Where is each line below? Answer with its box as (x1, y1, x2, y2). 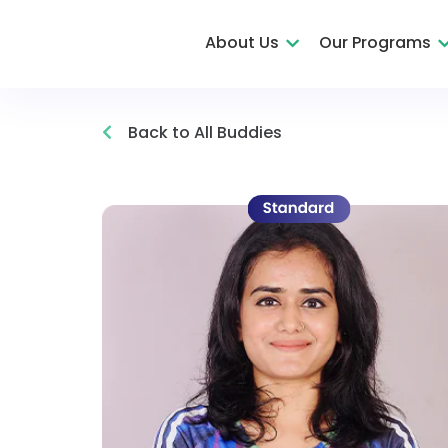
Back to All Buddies (124, 121, 282, 144)
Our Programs (319, 31, 431, 54)
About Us (205, 31, 279, 54)
